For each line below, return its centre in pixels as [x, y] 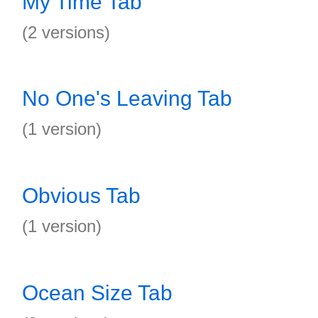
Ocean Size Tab [97, 293]
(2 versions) [66, 32]
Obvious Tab [81, 196]
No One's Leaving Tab [127, 98]
